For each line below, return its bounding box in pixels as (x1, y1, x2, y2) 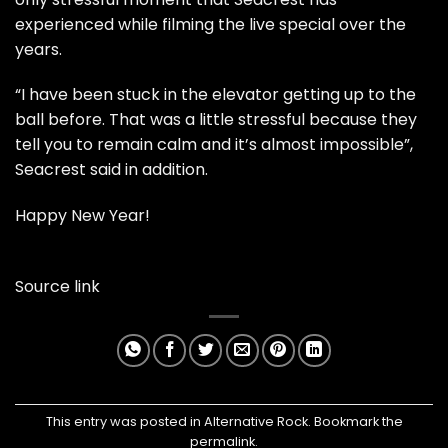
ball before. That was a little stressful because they (15, 108, 417, 132)
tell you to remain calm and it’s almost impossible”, (15, 133, 413, 157)
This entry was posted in (45, 412, 204, 430)
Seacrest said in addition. (15, 158, 212, 182)
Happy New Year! (15, 204, 150, 228)
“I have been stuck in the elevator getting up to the (15, 83, 416, 107)
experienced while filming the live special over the (15, 12, 406, 36)
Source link (15, 274, 100, 298)
